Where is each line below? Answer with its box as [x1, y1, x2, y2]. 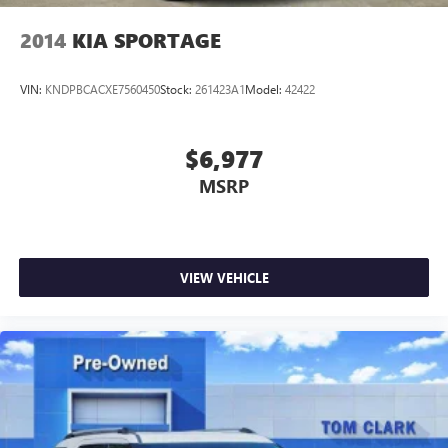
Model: [245, 81, 285, 98]
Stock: [160, 81, 195, 98]
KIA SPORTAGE [72, 27, 221, 55]
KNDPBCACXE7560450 [45, 81, 160, 98]
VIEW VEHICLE [179, 269, 269, 287]
